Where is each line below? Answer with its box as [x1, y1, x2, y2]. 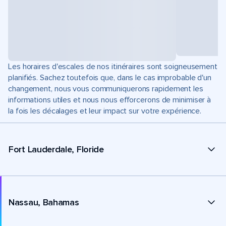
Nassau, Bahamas [9, 196, 79, 208]
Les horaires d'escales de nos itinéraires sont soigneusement [8, 62, 217, 72]
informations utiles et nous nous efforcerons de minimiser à [8, 95, 211, 105]
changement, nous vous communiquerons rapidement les [8, 84, 203, 94]
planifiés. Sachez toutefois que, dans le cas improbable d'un [8, 73, 212, 83]
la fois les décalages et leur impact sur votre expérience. [8, 106, 202, 116]
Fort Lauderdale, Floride [9, 143, 104, 155]
